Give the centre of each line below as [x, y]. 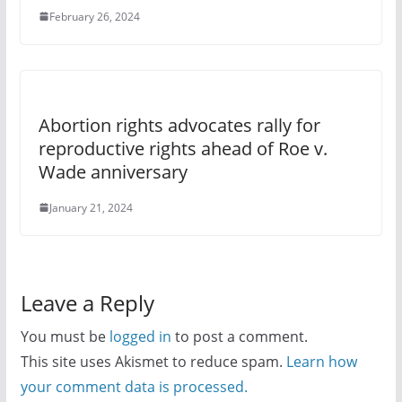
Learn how [321, 361]
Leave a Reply [87, 302]
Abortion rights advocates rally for [179, 125]
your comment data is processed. [134, 386]
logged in [140, 336]
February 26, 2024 [94, 16]
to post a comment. [239, 336]
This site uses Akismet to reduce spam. [153, 361]
